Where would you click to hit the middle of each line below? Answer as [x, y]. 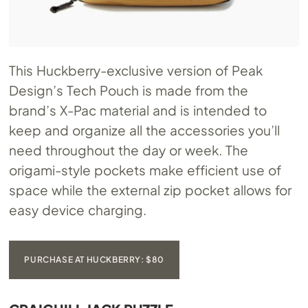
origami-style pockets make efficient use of [145, 169]
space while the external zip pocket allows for [150, 189]
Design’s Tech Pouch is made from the [129, 90]
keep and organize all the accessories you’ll [144, 130]
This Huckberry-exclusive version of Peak [136, 70]
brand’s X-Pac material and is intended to [138, 110]
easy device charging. [78, 209]
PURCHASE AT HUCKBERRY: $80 [95, 259]
